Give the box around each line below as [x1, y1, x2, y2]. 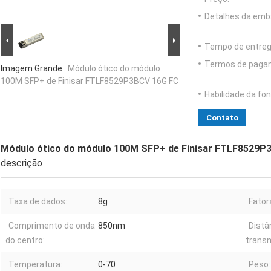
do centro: [5, 235, 45, 246]
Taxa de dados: [8, 197, 67, 207]
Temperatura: [8, 260, 62, 270]
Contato [206, 113, 238, 123]
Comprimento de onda [8, 221, 95, 231]
